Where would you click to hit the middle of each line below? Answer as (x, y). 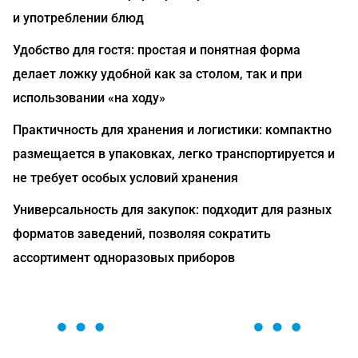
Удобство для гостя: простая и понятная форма (157, 50)
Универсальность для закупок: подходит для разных (172, 210)
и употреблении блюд (78, 18)
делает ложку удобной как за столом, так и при (157, 74)
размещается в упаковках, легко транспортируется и (174, 154)
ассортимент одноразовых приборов (124, 258)
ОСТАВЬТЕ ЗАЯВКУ (179, 327)
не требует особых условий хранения (125, 178)
